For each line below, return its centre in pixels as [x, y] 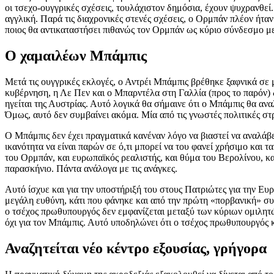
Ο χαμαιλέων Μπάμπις [76, 55]
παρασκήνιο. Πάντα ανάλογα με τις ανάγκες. [91, 168]
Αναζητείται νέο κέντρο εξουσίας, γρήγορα [136, 248]
